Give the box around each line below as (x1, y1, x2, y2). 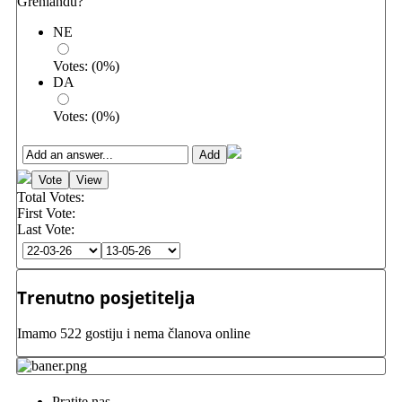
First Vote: (17, 205, 75, 221)
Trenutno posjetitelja (17, 286, 195, 310)
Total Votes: (17, 188, 84, 205)
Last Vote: (17, 221, 74, 237)
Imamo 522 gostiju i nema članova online (17, 326, 250, 342)
